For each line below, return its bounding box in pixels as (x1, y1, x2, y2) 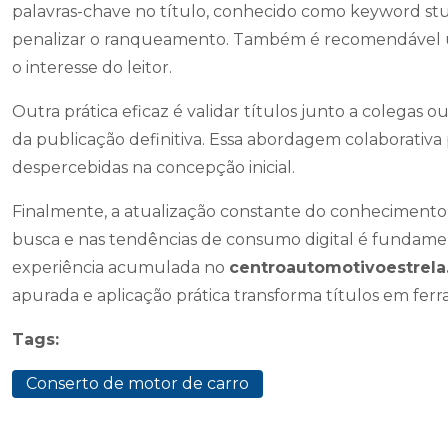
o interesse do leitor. (12, 58, 172, 77)
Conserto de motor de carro (26, 374, 249, 393)
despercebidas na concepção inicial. (12, 158, 295, 177)
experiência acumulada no (12, 258, 229, 277)
